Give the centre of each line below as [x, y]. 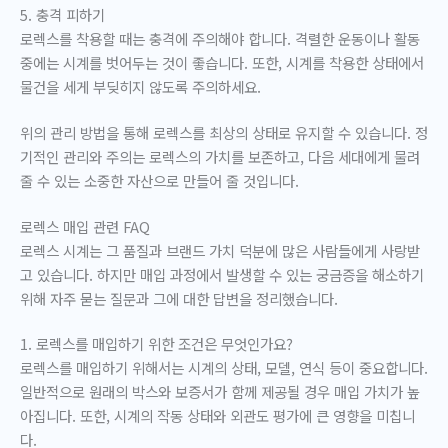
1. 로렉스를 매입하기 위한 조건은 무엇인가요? [156, 344]
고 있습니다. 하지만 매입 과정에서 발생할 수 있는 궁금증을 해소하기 [222, 274]
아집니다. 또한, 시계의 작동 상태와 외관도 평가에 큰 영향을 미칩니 [217, 416]
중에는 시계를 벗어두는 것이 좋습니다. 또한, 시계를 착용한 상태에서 [222, 62]
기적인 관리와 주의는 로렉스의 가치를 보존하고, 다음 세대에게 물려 [220, 156]
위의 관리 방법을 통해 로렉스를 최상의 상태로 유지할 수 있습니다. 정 [224, 132]
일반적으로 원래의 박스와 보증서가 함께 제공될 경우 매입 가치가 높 [220, 392]
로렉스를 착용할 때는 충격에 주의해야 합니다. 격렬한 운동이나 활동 [220, 38]
